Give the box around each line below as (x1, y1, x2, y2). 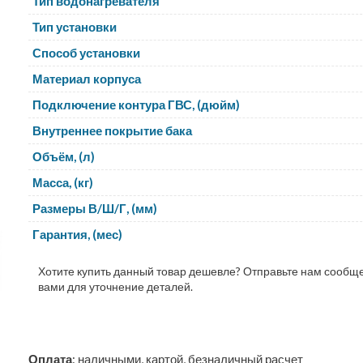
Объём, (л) (32, 149, 96, 164)
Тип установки (32, 19, 117, 34)
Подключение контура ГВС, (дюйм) (32, 97, 241, 112)
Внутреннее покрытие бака (32, 123, 193, 138)
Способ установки (32, 45, 141, 60)
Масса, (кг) (32, 175, 94, 190)
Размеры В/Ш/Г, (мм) (32, 201, 158, 216)
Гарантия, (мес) (32, 227, 123, 241)
